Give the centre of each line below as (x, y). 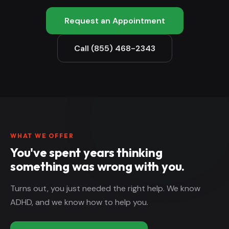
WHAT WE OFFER (42, 135)
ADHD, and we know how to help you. (79, 202)
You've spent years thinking (86, 152)
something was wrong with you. (98, 166)
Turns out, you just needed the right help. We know (105, 188)
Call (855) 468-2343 (114, 48)
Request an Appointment (114, 20)
